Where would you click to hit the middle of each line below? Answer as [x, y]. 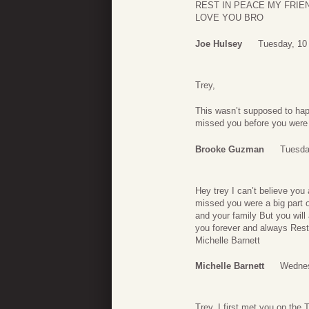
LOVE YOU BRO [229, 18]
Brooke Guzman [230, 149]
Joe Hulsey [219, 43]
